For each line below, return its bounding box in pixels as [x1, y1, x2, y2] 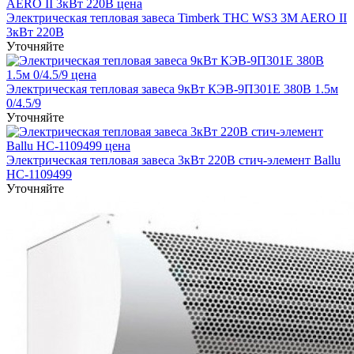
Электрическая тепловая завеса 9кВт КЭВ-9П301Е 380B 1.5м [6, 81, 338, 96]
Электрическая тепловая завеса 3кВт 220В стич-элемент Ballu [6, 153, 341, 167]
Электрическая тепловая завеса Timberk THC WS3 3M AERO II [6, 10, 347, 24]
